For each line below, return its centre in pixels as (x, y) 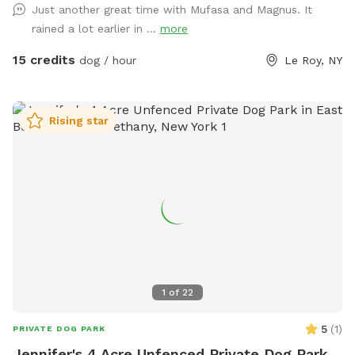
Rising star (79, 121)
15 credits (44, 60)
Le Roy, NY (313, 61)
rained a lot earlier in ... (96, 29)
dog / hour (106, 61)
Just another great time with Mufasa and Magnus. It (172, 10)
